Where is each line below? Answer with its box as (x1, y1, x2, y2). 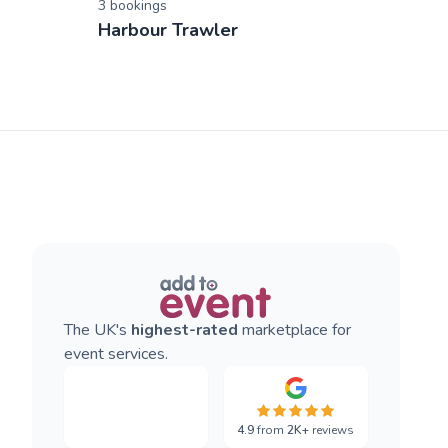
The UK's (63, 319, 131, 342)
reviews (309, 422, 355, 439)
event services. (63, 343, 168, 366)
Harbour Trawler (97, 17, 238, 42)
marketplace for (237, 319, 351, 342)
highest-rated (130, 319, 238, 342)
